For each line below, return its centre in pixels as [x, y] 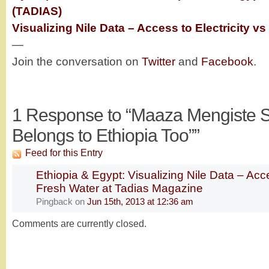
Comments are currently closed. [79, 224]
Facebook [227, 62]
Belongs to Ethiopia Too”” [106, 135]
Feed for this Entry [64, 153]
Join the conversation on [77, 62]
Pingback [54, 201]
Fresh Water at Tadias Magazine [119, 188]
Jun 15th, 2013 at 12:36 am [140, 201]
